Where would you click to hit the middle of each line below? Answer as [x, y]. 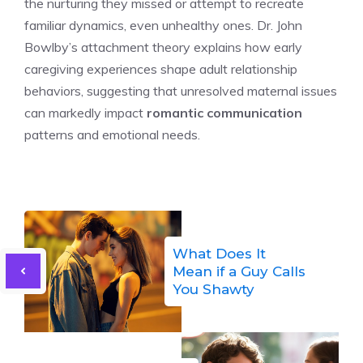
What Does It [219, 253]
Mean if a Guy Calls [239, 271]
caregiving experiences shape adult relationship [161, 68]
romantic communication [224, 112]
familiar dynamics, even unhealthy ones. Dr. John [163, 25]
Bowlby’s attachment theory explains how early [163, 47]
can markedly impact [85, 112]
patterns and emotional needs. [112, 134]
